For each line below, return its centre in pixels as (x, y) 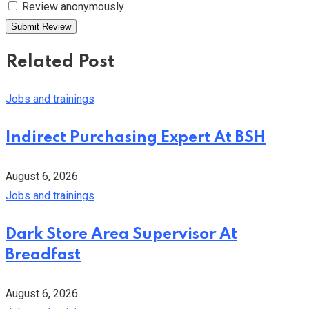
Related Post (60, 63)
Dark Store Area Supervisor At (121, 234)
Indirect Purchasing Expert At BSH (136, 138)
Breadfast (43, 255)
